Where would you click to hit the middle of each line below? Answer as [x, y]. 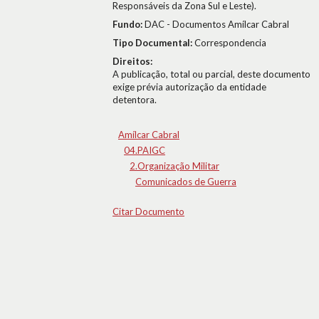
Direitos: [132, 61]
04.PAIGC [145, 150]
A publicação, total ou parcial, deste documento [211, 74]
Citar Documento [148, 211]
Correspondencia [230, 43]
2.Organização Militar [174, 166]
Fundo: [129, 24]
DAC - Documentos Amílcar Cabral [217, 24]
